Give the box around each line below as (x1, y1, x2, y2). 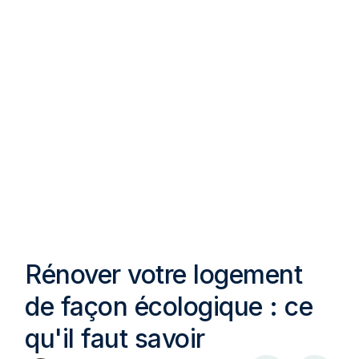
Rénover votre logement (25, 258, 303, 290)
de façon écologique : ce (25, 290, 313, 322)
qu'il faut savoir (25, 322, 205, 354)
